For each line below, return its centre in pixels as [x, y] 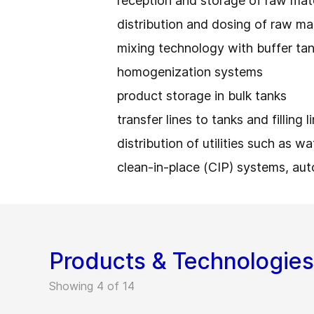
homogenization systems [192, 72]
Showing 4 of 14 [92, 286]
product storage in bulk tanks [204, 96]
